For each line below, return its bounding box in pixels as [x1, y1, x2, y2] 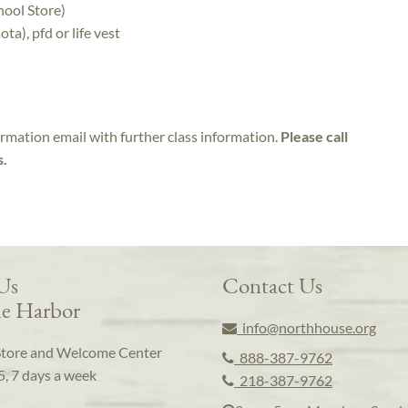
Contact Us [222, 270, 322, 301]
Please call [280, 127, 348, 146]
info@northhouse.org [237, 319, 376, 337]
